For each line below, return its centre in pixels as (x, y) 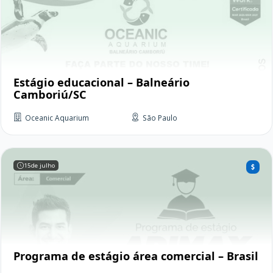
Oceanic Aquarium (57, 118)
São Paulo (160, 118)
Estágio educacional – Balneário (101, 83)
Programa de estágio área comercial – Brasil (136, 256)
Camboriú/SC (50, 95)
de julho (43, 166)
